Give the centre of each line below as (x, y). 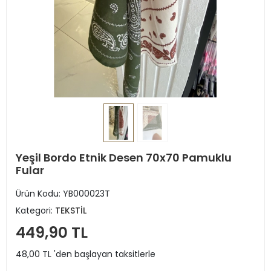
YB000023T (87, 193)
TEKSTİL (71, 210)
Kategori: (35, 210)
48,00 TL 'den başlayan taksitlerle (86, 254)
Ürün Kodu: (39, 193)
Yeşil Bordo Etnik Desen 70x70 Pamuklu (124, 157)
